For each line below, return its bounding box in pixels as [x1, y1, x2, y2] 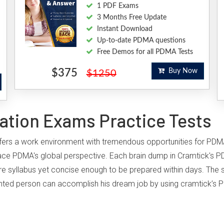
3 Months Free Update [96, 14, 166, 21]
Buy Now [164, 67, 197, 74]
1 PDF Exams [96, 2, 138, 9]
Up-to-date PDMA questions [96, 37, 185, 44]
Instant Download [96, 25, 152, 32]
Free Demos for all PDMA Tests [96, 48, 193, 55]
